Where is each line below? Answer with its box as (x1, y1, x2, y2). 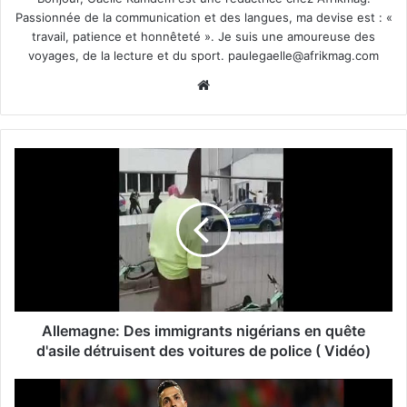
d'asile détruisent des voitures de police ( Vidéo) (36, 342, 371, 361)
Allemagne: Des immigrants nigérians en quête (42, 322, 365, 341)
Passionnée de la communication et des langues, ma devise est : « (15, 10, 392, 25)
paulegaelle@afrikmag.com (228, 48, 379, 64)
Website (213, 75, 265, 94)
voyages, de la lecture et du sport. (28, 48, 228, 64)
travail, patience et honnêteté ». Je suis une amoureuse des (32, 29, 375, 45)
